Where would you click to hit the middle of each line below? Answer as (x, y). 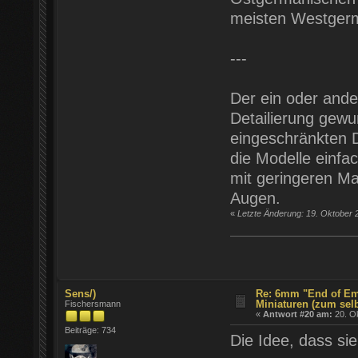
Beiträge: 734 (91, 330)
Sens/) (81, 293)
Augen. (255, 198)
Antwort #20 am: (298, 314)
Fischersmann (93, 303)
